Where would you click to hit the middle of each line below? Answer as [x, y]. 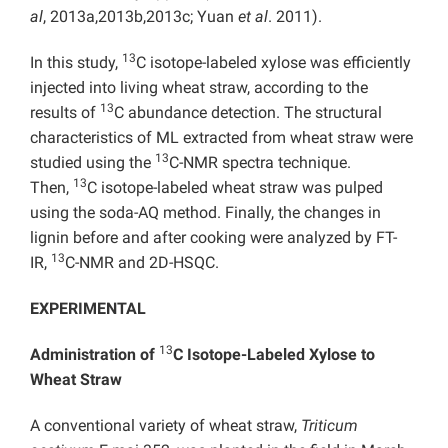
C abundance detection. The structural [248, 113]
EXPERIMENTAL [88, 309]
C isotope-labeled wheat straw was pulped [235, 188]
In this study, [76, 63]
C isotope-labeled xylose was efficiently [273, 63]
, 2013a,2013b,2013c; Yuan [140, 17]
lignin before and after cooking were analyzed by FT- [213, 238]
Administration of [94, 355]
